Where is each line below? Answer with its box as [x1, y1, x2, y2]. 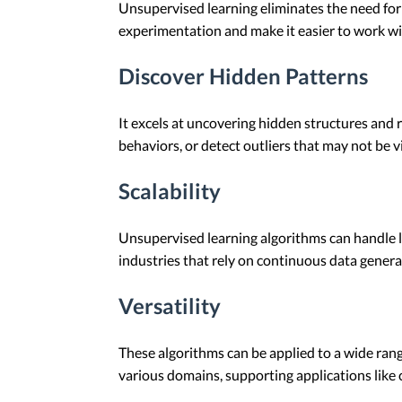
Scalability [118, 178, 221, 204]
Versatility [118, 292, 221, 319]
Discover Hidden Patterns [118, 63, 368, 90]
